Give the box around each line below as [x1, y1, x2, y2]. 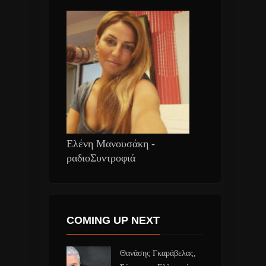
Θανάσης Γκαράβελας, [119, 248, 196, 258]
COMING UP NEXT [66, 214, 160, 226]
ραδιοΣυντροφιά [66, 151, 135, 164]
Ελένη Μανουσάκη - [66, 137, 155, 150]
